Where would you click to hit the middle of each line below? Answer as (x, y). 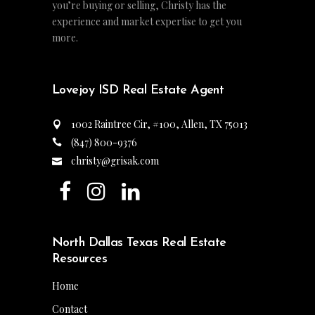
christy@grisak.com (115, 160)
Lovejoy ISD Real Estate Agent (138, 91)
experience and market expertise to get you (147, 22)
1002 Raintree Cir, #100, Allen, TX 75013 (159, 124)
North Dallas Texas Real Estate (139, 243)
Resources (80, 259)
